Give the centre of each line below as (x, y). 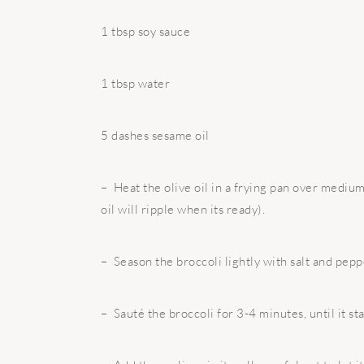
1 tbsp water (135, 83)
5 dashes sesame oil (155, 135)
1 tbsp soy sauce (145, 31)
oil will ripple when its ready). (183, 209)
